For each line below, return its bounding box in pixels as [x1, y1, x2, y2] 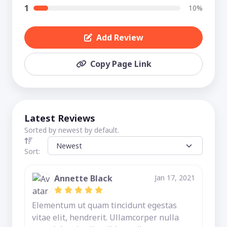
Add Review [96, 31, 143, 43]
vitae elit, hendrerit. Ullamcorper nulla [32, 211, 179, 223]
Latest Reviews [24, 111, 95, 124]
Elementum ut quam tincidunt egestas [32, 199, 177, 211]
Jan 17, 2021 [155, 172, 195, 182]
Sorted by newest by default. [24, 125, 119, 135]
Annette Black [54, 172, 112, 184]
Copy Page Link [90, 58, 152, 70]
